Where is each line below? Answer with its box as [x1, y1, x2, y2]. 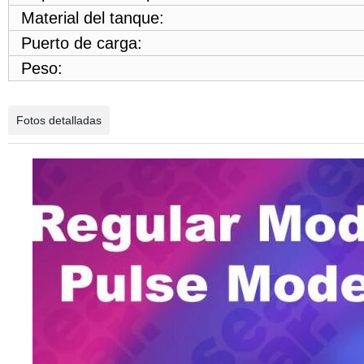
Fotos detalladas [15, 114, 102, 127]
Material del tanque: [20, 9, 174, 27]
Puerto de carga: [20, 34, 142, 52]
